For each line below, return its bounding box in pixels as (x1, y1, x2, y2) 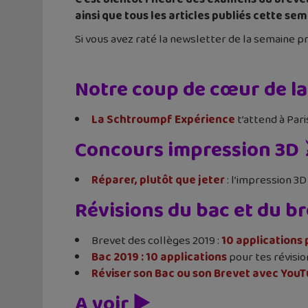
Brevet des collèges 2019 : (91, 231, 221, 250)
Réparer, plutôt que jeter (91, 170, 225, 190)
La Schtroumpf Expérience (91, 110, 235, 129)
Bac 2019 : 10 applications (91, 247, 227, 267)
